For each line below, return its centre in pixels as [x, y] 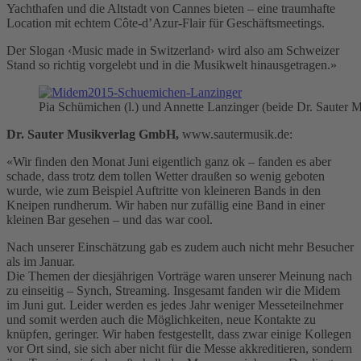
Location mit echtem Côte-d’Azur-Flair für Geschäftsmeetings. [166, 23]
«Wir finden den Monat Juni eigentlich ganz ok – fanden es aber [169, 161]
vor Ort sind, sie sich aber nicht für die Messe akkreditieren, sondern [179, 348]
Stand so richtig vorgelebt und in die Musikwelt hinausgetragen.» [172, 64]
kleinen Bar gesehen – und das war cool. [110, 219]
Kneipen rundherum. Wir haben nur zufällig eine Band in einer [166, 205]
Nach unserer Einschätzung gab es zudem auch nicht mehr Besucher [180, 247]
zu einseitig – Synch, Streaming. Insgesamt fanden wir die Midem [173, 290]
